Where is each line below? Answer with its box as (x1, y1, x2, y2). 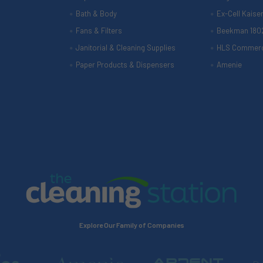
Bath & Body (75, 9, 117, 19)
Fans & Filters (75, 26, 122, 36)
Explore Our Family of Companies (79, 221, 184, 230)
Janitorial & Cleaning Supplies (75, 43, 176, 53)
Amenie (216, 60, 242, 70)
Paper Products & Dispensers (75, 60, 174, 70)
